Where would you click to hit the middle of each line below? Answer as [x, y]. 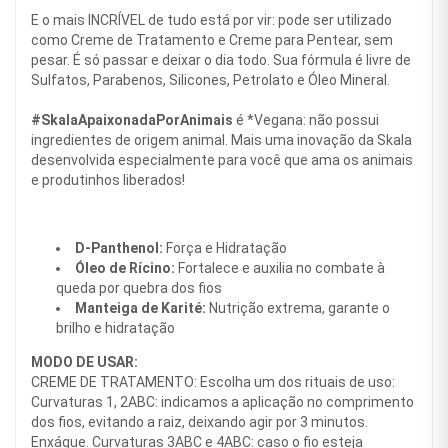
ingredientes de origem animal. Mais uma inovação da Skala [221, 140]
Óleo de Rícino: [126, 268]
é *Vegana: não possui [306, 120]
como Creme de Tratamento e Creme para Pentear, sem [212, 40]
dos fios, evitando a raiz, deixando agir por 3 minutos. [199, 422]
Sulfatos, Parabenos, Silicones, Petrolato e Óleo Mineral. [210, 80]
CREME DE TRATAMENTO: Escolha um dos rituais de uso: [213, 382]
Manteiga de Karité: [142, 308]
